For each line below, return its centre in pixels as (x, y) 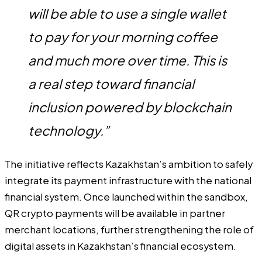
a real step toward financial (111, 83)
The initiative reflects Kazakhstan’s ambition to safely (129, 164)
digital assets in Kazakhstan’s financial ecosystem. (120, 246)
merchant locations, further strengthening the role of (129, 230)
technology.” (68, 130)
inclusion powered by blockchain (130, 107)
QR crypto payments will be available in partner (115, 213)
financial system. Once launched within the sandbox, (126, 197)
